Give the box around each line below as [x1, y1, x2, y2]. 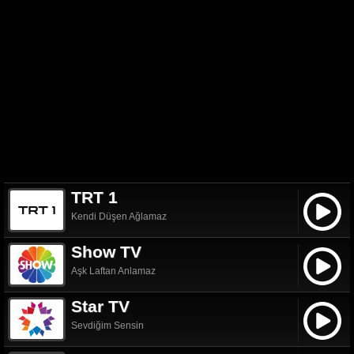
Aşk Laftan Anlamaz [71, 265, 156, 277]
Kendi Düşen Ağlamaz [71, 211, 167, 222]
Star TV [71, 297, 130, 315]
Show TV [71, 243, 141, 261]
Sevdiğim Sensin [71, 320, 144, 331]
